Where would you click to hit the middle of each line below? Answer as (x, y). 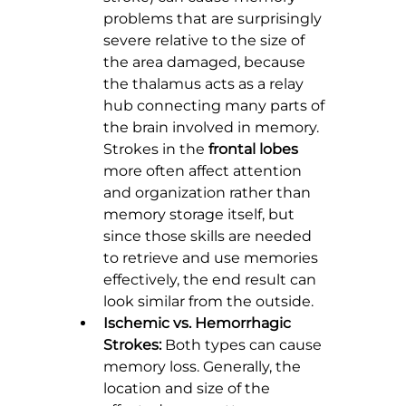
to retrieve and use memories (213, 258)
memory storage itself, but (201, 215)
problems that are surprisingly (214, 19)
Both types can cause (243, 345)
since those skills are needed (209, 237)
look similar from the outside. (208, 302)
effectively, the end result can (212, 280)
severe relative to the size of (206, 41)
